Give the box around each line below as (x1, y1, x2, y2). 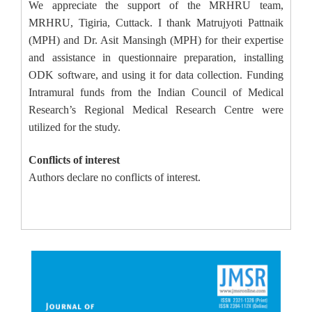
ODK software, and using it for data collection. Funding (29, 69, 283, 81)
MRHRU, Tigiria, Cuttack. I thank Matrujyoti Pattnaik (29, 17, 283, 29)
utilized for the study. (29, 121, 120, 134)
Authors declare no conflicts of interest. (29, 171, 201, 184)
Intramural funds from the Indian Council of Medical (29, 86, 283, 99)
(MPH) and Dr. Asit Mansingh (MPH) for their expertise (29, 34, 283, 47)
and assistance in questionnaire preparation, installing (29, 52, 283, 64)
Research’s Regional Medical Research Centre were (29, 104, 283, 116)
